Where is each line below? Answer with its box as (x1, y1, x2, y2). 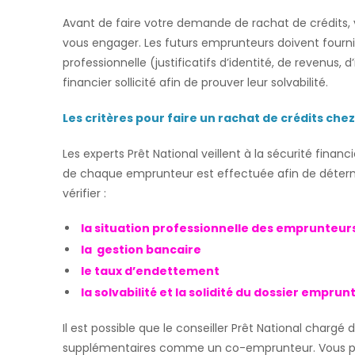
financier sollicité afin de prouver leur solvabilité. (63, 74, 328, 90)
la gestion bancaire (81, 242, 201, 258)
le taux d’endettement (81, 263, 219, 279)
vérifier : (63, 185, 106, 201)
